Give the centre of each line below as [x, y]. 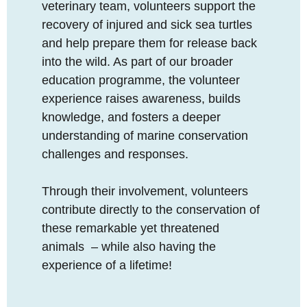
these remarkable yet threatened [131, 229]
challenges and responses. [115, 155]
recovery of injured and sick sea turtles [147, 25]
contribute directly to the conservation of [151, 210]
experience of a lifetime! [107, 266]
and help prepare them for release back [149, 44]
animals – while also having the [129, 247]
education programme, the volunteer [141, 81]
